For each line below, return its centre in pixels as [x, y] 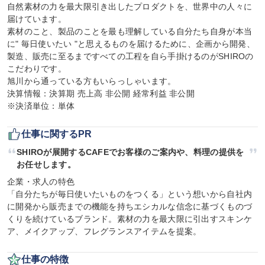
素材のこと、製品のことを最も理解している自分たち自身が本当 [130, 31]
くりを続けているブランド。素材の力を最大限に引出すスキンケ [130, 219]
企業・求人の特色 [41, 182]
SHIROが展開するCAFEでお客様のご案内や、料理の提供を [130, 152]
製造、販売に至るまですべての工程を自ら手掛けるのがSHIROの [130, 56]
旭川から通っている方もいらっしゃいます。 [92, 81]
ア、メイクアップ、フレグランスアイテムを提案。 [104, 231]
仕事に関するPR [56, 134]
